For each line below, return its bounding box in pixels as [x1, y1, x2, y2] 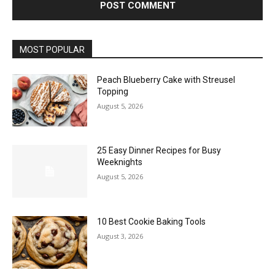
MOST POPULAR [20, 44, 85, 55]
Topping [97, 86, 129, 96]
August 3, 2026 [97, 231, 144, 241]
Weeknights [97, 157, 143, 168]
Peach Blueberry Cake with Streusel [97, 74, 236, 85]
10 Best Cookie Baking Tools [97, 216, 206, 227]
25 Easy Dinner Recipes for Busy [97, 145, 222, 156]
